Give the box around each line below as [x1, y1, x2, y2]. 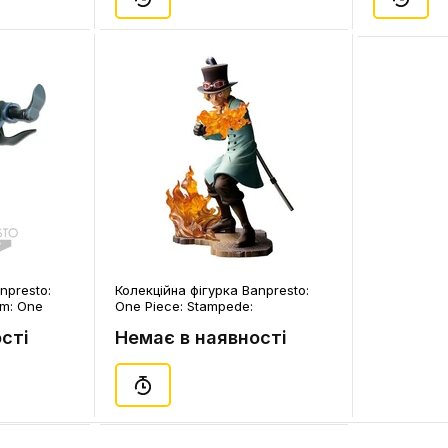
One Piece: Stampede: [115, 298, 253, 314]
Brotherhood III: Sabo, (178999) [115, 314, 307, 330]
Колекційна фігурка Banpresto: [115, 282, 309, 298]
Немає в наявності [115, 327, 287, 348]
